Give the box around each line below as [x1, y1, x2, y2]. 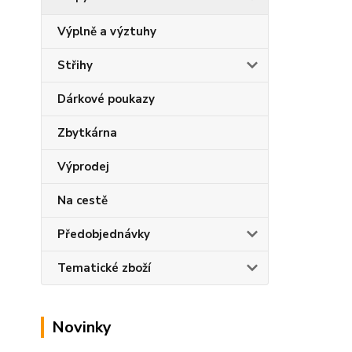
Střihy [57, 57, 93, 73]
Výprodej [57, 159, 109, 174]
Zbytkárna [57, 125, 117, 141]
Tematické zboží [57, 260, 151, 276]
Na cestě [57, 192, 108, 208]
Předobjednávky [57, 226, 150, 242]
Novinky [52, 317, 112, 338]
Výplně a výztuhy [57, 24, 156, 39]
